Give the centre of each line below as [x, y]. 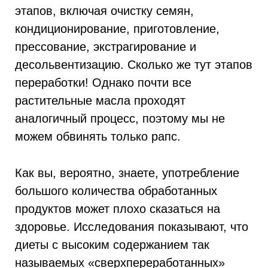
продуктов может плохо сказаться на [118, 208]
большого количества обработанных [116, 190]
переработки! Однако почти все [103, 83]
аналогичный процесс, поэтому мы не [120, 118]
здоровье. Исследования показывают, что [132, 226]
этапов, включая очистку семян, [104, 11]
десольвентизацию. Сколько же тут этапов [134, 65]
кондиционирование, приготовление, [117, 29]
